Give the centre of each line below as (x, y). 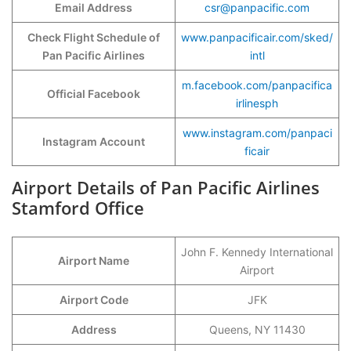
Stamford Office (78, 208)
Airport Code (94, 300)
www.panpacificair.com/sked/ (257, 37)
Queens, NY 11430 (257, 329)
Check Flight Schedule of (94, 37)
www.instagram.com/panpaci (257, 133)
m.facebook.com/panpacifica (257, 85)
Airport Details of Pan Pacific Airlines (166, 187)
